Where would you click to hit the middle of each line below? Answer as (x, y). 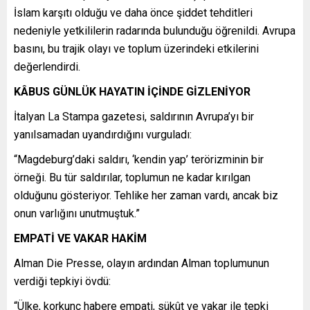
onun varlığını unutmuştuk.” (77, 213)
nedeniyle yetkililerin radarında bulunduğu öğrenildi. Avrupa (155, 30)
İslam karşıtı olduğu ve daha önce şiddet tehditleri (133, 12)
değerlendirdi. (47, 66)
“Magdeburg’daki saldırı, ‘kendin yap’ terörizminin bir (139, 159)
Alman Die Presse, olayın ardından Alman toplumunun (142, 263)
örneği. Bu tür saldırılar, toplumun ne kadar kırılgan (132, 177)
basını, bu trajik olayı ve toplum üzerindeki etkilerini (136, 48)
